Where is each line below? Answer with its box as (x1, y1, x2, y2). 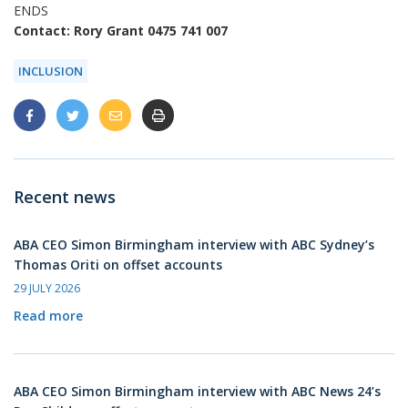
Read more (14, 307, 83, 324)
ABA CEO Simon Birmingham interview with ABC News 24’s (14, 382, 381, 400)
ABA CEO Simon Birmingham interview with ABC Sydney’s (14, 236, 374, 253)
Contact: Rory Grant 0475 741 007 (14, 22, 228, 39)
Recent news (14, 186, 116, 208)
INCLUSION (18, 63, 83, 79)
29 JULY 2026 (14, 280, 80, 296)
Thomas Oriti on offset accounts (14, 256, 222, 273)
